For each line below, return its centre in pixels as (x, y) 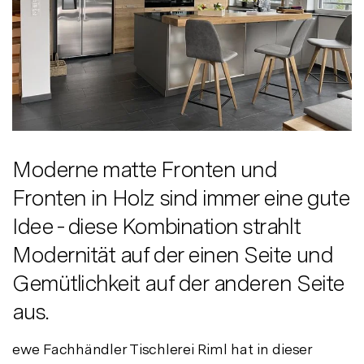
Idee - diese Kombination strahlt (156, 225)
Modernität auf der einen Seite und (173, 254)
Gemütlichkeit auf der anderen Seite (178, 282)
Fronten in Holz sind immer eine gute (181, 197)
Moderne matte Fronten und (145, 169)
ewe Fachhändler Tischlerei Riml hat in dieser (162, 349)
